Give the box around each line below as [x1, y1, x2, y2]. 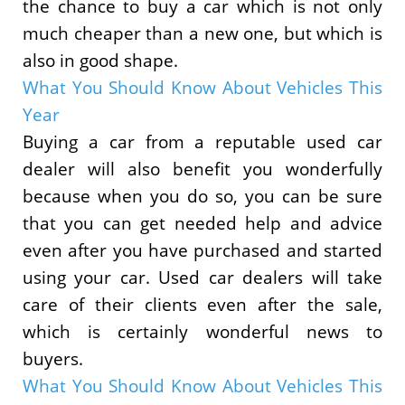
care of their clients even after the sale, [23, 291, 382, 316]
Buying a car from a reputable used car [23, 128, 382, 154]
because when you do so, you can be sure [23, 183, 382, 208]
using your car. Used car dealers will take [23, 264, 382, 289]
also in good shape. [23, 47, 178, 72]
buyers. [23, 345, 83, 371]
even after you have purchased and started [23, 237, 382, 262]
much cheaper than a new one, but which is [23, 20, 382, 45]
